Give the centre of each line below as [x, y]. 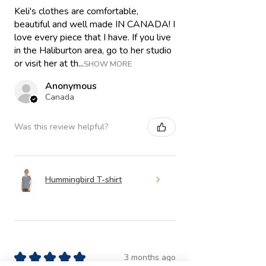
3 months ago [150, 258]
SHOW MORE [108, 64]
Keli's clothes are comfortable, [76, 11]
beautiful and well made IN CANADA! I [95, 24]
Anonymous [71, 86]
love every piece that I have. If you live [93, 37]
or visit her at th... [49, 63]
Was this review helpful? [61, 127]
